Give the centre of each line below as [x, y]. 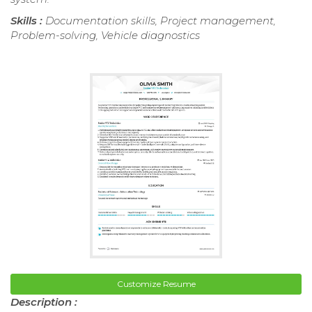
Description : [44, 302]
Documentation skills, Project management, [161, 21]
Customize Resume [156, 283]
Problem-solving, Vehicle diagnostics [105, 36]
